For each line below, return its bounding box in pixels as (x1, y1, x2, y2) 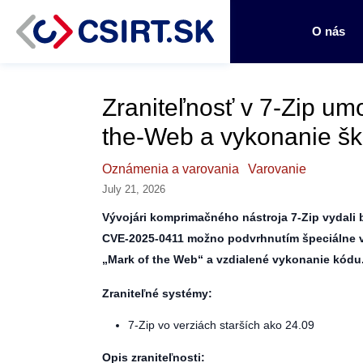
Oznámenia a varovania (102, 162, 239, 176)
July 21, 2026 (102, 183, 165, 195)
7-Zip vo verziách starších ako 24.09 (128, 318, 314, 331)
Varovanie (248, 162, 306, 176)
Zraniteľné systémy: (102, 287, 212, 300)
